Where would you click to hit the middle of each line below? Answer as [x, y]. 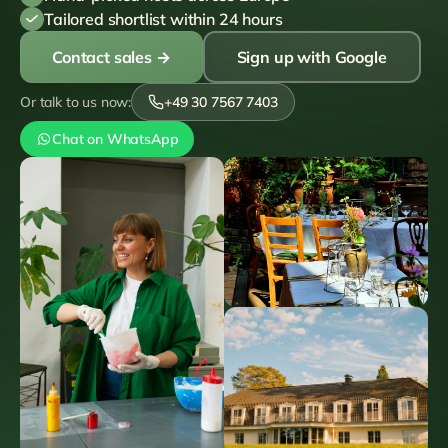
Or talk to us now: [76, 102]
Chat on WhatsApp [115, 139]
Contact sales [102, 57]
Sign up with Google [311, 57]
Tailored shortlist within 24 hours [163, 19]
